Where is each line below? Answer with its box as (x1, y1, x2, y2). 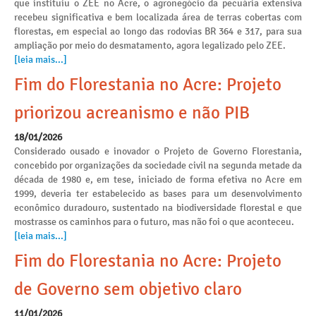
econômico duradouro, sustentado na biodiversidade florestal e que (14, 202, 302, 214)
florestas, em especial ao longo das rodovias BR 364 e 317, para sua (14, 25, 302, 37)
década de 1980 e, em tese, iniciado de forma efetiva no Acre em (14, 174, 302, 186)
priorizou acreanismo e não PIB (14, 103, 250, 123)
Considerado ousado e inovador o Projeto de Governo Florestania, (14, 145, 302, 157)
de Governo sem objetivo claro (14, 279, 242, 299)
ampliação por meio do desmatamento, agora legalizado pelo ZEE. (14, 39, 286, 51)
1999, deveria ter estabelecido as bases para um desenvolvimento (14, 188, 302, 200)
